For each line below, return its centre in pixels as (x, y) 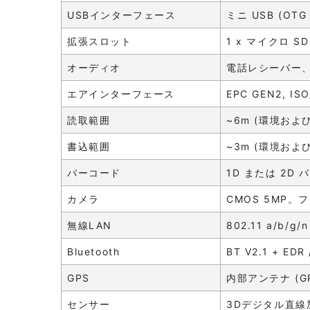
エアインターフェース (121, 93)
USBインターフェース (122, 15)
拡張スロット (100, 41)
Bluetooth (94, 251)
